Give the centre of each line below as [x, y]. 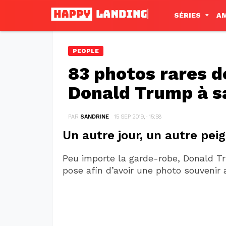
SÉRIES [187, 15]
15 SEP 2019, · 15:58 [137, 117]
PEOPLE [86, 51]
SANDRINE [94, 117]
